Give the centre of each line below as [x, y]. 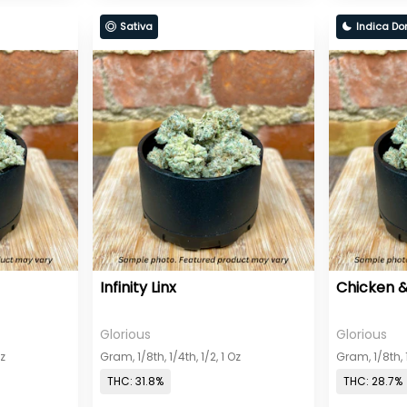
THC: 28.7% [372, 382]
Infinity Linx [139, 287]
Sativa [137, 26]
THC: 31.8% [136, 382]
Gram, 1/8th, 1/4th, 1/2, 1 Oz [171, 356]
